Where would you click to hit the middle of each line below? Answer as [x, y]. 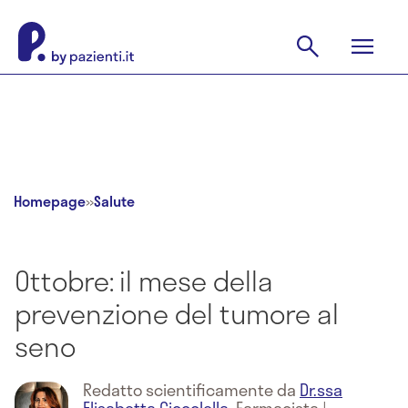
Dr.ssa [321, 390]
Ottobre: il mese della [144, 280]
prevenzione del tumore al [177, 313]
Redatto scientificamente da [191, 390]
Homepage [50, 201]
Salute [114, 201]
